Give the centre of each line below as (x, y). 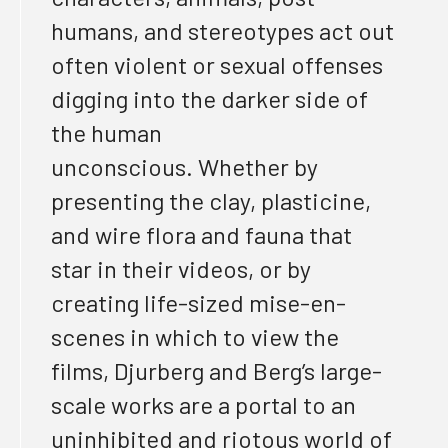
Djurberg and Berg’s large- (248, 370)
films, (82, 370)
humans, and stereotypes (185, 30)
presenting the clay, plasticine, (211, 200)
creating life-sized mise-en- (198, 302)
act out (356, 30)
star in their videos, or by (181, 268)
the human (106, 132)
